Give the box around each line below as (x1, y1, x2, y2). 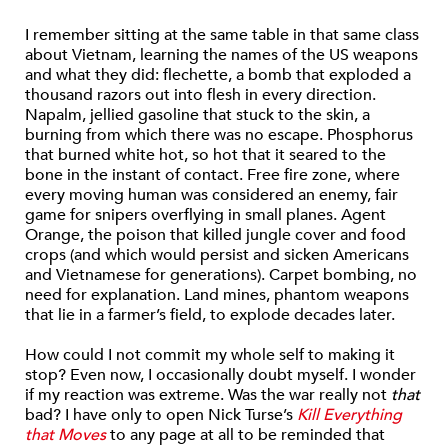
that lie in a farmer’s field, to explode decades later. (25, 304, 395, 327)
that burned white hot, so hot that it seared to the (25, 144, 386, 167)
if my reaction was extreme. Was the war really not (25, 384, 391, 407)
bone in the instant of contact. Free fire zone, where (25, 164, 400, 187)
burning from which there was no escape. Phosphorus (25, 124, 413, 147)
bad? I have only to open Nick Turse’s (25, 404, 297, 427)
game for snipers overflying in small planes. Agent (25, 204, 386, 227)
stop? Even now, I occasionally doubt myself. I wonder (25, 364, 416, 387)
